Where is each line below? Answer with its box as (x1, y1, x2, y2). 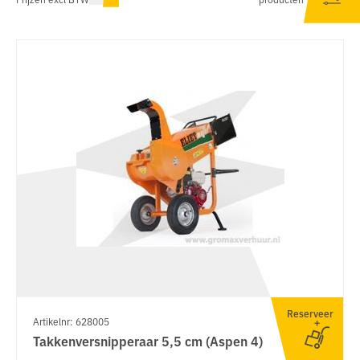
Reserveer (287, 305, 333, 320)
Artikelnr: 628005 (33, 313, 109, 328)
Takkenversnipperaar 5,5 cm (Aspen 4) (33, 331, 263, 350)
